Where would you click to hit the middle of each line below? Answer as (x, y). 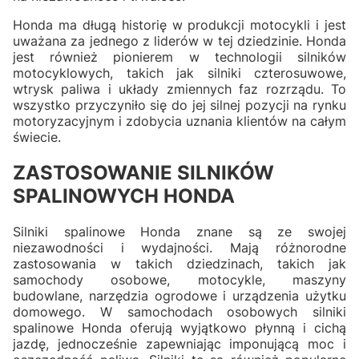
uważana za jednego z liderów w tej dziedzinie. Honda (179, 40)
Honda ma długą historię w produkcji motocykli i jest (179, 24)
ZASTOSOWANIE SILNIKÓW (143, 172)
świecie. (39, 137)
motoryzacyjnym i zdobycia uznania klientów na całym (179, 121)
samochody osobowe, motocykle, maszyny (179, 279)
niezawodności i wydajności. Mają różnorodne (179, 247)
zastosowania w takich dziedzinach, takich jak (179, 263)
